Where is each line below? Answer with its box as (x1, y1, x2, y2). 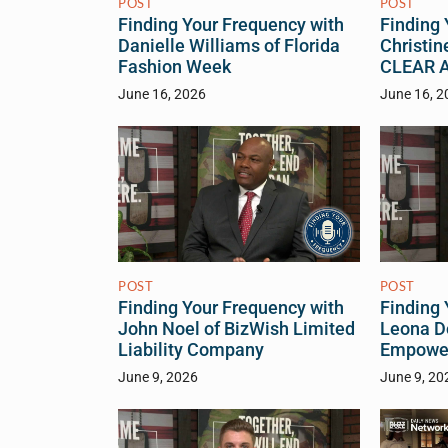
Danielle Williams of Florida (118, 35, 340, 56)
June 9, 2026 (118, 368, 198, 386)
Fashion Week (118, 56, 231, 77)
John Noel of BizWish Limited (118, 318, 355, 339)
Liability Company (118, 339, 264, 360)
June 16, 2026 (118, 85, 206, 103)
